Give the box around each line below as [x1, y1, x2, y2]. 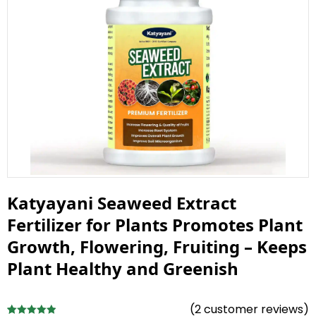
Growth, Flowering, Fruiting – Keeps [7, 234, 307, 258]
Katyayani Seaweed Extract [7, 190, 236, 214]
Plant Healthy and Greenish [7, 256, 238, 280]
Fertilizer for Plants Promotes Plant [7, 212, 303, 236]
